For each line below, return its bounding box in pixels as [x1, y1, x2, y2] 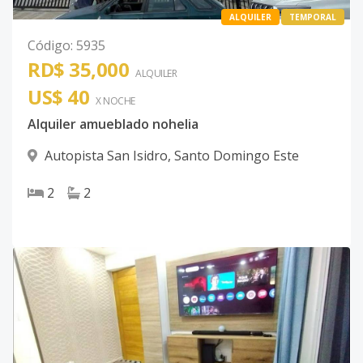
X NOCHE [96, 93, 135, 108]
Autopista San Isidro [45, 146, 168, 164]
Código [28, 36, 70, 54]
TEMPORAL [289, 11, 336, 23]
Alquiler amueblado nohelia [28, 114, 199, 133]
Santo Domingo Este [174, 146, 299, 164]
